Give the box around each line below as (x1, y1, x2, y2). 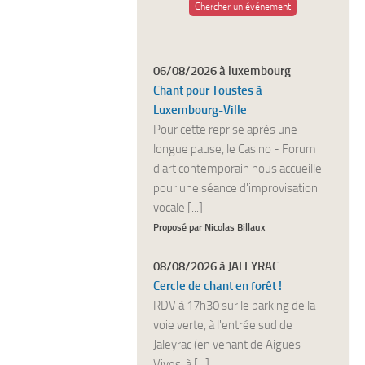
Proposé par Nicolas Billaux (153, 222, 266, 233)
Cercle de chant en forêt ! (153, 279, 282, 293)
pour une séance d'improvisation (153, 181, 318, 196)
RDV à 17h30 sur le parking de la (153, 298, 315, 313)
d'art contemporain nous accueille (153, 161, 322, 176)
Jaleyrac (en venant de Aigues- (153, 337, 306, 352)
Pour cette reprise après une (153, 122, 297, 137)
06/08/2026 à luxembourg (153, 64, 291, 78)
